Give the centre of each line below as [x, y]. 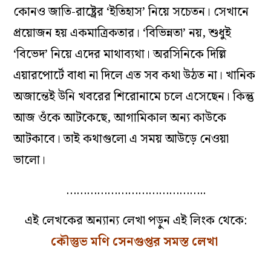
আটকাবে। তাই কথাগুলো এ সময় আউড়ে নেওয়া [121, 139]
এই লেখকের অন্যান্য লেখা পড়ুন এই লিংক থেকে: [135, 221]
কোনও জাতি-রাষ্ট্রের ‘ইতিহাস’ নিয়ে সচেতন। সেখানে [131, 12]
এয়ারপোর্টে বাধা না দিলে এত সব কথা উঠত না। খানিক [135, 76]
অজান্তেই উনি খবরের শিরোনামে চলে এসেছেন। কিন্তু [134, 97]
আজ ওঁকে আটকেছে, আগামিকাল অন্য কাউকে [120, 118]
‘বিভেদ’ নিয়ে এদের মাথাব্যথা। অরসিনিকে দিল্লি [120, 55]
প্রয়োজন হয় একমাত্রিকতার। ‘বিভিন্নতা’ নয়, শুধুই [122, 34]
